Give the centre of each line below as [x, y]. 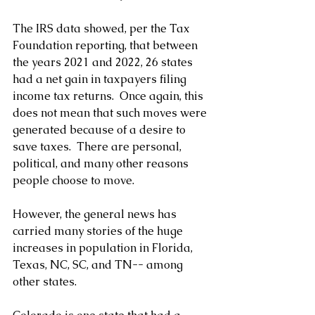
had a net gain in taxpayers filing [101, 79]
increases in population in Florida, [104, 248]
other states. [45, 282]
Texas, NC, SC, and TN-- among [99, 265]
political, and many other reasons [102, 164]
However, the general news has [96, 214]
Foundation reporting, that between [107, 46]
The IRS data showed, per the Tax [103, 29]
